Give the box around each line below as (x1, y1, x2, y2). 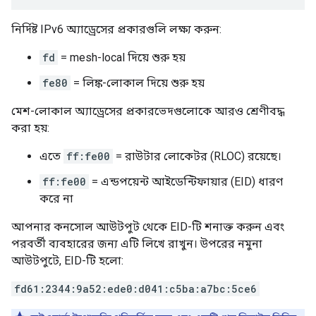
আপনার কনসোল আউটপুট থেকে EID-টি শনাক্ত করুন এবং (11, 220, 284, 234)
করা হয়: (11, 121, 49, 135)
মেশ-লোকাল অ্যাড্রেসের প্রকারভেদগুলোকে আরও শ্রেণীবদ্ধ (11, 104, 284, 119)
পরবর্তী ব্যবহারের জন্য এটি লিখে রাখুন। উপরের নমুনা (11, 237, 262, 251)
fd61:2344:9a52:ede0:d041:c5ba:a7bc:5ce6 (14, 282, 257, 296)
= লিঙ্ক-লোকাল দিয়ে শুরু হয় (71, 76, 205, 90)
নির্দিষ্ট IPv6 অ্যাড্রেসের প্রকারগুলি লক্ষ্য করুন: (11, 23, 221, 37)
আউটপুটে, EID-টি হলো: (11, 254, 123, 268)
